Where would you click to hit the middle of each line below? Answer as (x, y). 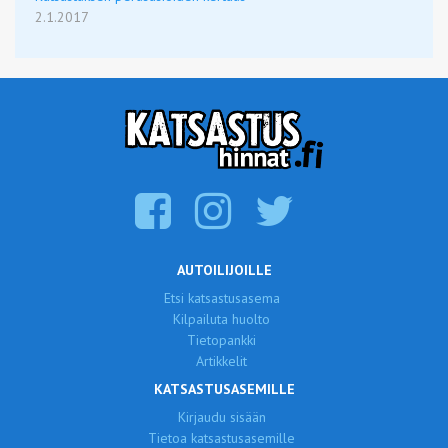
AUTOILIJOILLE (224, 270)
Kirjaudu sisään (221, 417)
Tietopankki (221, 340)
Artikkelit (221, 361)
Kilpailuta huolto (221, 319)
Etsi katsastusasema (221, 298)
